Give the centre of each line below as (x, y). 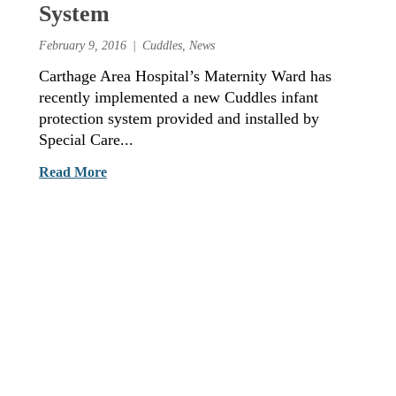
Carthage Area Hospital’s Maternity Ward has (185, 76)
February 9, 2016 (83, 45)
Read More (73, 172)
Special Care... (86, 140)
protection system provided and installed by (179, 119)
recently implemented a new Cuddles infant (179, 98)
